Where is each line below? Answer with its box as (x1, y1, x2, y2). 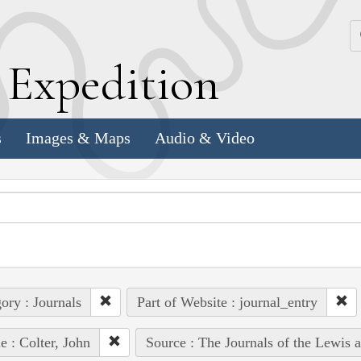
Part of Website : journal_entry (136, 293, 317, 310)
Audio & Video (155, 129, 255, 147)
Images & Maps (26, 129, 131, 147)
